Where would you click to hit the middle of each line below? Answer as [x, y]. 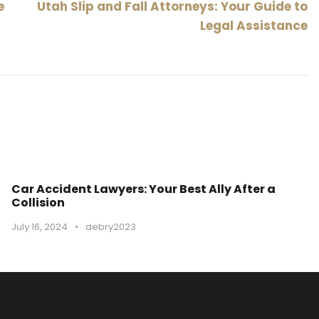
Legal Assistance [253, 26]
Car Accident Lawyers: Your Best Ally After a [144, 189]
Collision [38, 203]
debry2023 [111, 227]
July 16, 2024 [40, 227]
